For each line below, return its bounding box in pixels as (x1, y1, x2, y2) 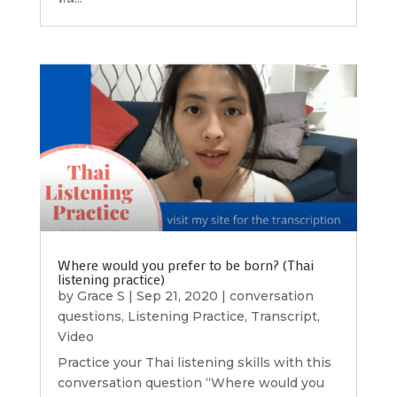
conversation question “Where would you (57, 375, 324, 392)
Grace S (76, 288, 125, 305)
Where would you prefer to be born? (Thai (57, 255, 314, 275)
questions (57, 308, 121, 325)
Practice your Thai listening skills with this (57, 354, 331, 371)
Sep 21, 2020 (136, 288, 218, 305)
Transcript (250, 308, 317, 325)
